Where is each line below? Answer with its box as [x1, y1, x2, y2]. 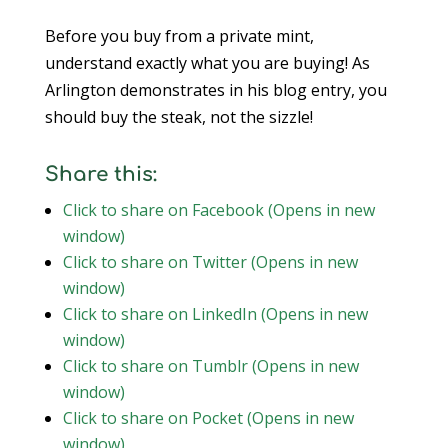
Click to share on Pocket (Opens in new [62, 407, 354, 429]
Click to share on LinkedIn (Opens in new [62, 303, 368, 325]
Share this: [44, 163, 157, 186]
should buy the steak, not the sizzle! [44, 106, 313, 128]
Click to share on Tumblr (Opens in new [62, 355, 359, 377]
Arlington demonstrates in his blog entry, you [44, 79, 387, 101]
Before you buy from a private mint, [44, 25, 314, 47]
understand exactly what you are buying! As [44, 52, 370, 74]
